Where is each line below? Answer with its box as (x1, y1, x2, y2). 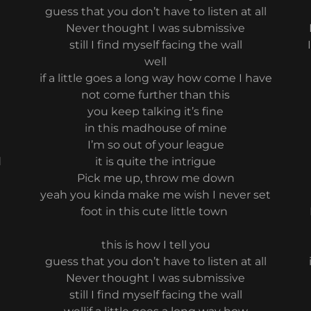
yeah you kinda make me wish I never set (40, 188, 271, 201)
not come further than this (81, 88, 230, 101)
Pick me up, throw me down (76, 171, 235, 185)
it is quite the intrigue (95, 155, 216, 168)
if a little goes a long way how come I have (39, 72, 272, 85)
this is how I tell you (101, 238, 210, 251)
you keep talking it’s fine (87, 105, 224, 118)
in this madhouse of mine (84, 121, 227, 135)
